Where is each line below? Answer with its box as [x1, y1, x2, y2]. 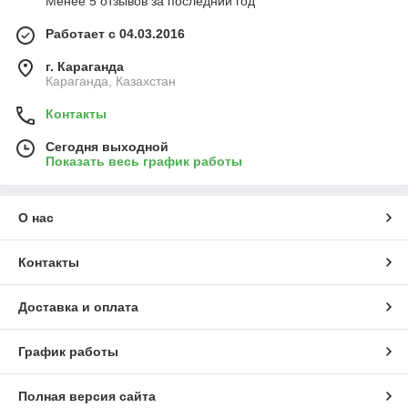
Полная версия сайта [18, 389, 156, 404]
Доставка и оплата [18, 300, 138, 315]
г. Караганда [46, 59, 124, 75]
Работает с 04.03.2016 [46, 26, 185, 42]
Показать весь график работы [46, 154, 242, 169]
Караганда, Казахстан [46, 74, 176, 89]
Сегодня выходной [46, 139, 168, 155]
